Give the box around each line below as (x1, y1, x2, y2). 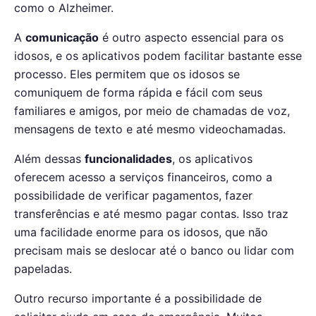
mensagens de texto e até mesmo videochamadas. (14, 122, 286, 137)
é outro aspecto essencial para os (99, 30, 284, 45)
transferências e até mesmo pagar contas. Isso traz (14, 207, 288, 221)
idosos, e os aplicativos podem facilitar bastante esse (14, 49, 302, 63)
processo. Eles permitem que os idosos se (14, 67, 240, 82)
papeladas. (14, 262, 72, 276)
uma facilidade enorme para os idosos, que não (14, 225, 268, 240)
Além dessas (14, 152, 85, 166)
